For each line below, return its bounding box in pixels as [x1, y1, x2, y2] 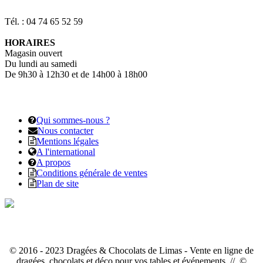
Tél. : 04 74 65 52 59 [5, 16, 83, 26]
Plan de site [36, 178, 79, 188]
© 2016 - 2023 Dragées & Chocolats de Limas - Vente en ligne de [9, 245, 254, 255]
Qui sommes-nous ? [36, 114, 110, 125]
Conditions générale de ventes [36, 167, 147, 178]
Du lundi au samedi [5, 58, 77, 69]
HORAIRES [5, 37, 55, 48]
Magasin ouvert [5, 48, 62, 58]
